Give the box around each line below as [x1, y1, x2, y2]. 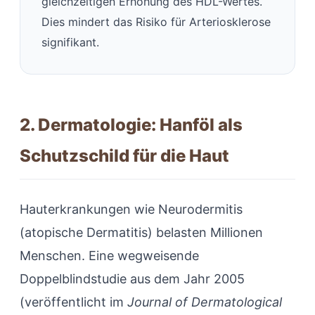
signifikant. [41, 35, 99, 50]
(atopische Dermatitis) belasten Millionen [20, 225, 263, 240]
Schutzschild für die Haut [20, 146, 229, 167]
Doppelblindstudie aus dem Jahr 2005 [20, 271, 245, 287]
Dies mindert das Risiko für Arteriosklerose [41, 15, 271, 30]
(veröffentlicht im [20, 295, 127, 310]
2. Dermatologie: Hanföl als [20, 115, 243, 136]
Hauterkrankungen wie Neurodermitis [20, 202, 243, 217]
